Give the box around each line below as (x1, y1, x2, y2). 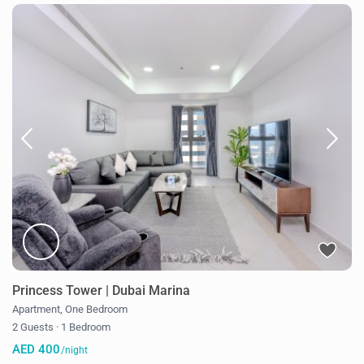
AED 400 (12, 341, 61, 357)
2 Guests (12, 320, 57, 333)
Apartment (12, 302, 61, 315)
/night (58, 344, 89, 356)
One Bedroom (65, 302, 128, 315)
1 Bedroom (58, 320, 111, 333)
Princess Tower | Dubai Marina (12, 282, 191, 298)
